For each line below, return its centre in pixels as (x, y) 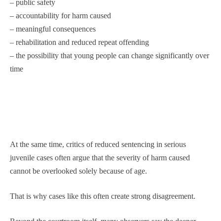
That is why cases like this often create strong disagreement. (103, 196)
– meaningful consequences (53, 29)
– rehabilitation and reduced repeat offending (79, 42)
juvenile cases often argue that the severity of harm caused (100, 158)
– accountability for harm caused (60, 16)
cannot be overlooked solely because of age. (78, 171)
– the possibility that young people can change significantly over (110, 55)
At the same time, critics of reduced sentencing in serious (98, 144)
